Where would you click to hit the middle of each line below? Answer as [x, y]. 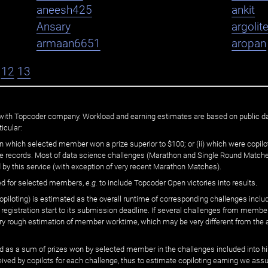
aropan [249, 44]
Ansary [53, 27]
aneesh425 [64, 10]
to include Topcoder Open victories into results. [178, 183]
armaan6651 [68, 44]
